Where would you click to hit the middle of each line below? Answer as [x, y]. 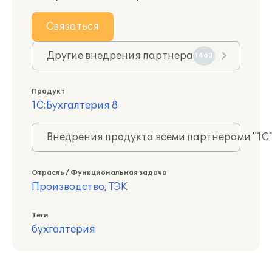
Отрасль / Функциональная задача [99, 173]
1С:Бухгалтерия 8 [75, 106]
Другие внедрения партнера [120, 56]
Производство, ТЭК [80, 187]
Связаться [73, 27]
